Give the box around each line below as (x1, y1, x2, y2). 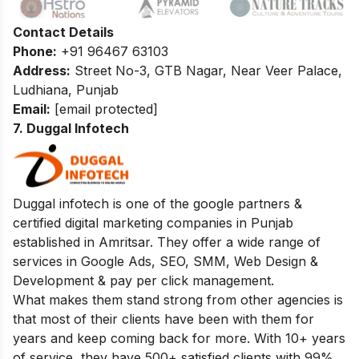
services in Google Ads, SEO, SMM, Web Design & (13, 252, 318, 269)
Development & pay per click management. (13, 272, 274, 288)
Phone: (13, 42, 57, 59)
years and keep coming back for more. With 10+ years (13, 329, 345, 346)
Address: (13, 62, 71, 79)
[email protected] (54, 100, 158, 117)
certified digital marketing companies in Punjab (13, 214, 293, 231)
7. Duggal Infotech (13, 119, 129, 136)
